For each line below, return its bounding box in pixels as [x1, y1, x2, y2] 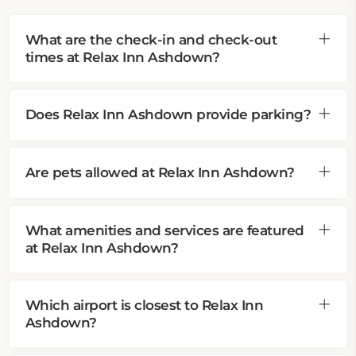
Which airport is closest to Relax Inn [25, 297, 264, 313]
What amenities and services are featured [25, 222, 304, 238]
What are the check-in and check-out [25, 32, 277, 48]
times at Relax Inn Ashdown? [25, 49, 220, 65]
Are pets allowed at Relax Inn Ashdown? [25, 164, 295, 180]
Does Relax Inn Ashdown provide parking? [25, 106, 311, 122]
